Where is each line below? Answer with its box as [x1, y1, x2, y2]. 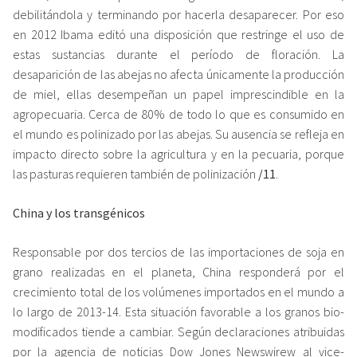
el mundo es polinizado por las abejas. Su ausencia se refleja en [13, 125, 344, 142]
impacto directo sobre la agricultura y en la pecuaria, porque [13, 145, 344, 162]
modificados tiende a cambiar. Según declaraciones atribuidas [13, 323, 344, 339]
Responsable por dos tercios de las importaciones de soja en [13, 243, 344, 260]
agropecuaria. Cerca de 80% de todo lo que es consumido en [13, 105, 344, 122]
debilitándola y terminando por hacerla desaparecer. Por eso [13, 6, 344, 22]
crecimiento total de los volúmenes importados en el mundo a [13, 283, 344, 300]
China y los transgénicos [13, 204, 145, 221]
